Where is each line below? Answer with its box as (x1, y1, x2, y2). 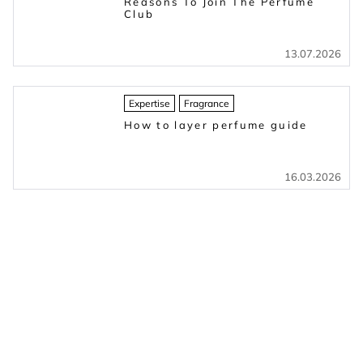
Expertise (129, 97, 170, 110)
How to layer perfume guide (124, 118, 308, 132)
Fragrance (184, 97, 229, 110)
